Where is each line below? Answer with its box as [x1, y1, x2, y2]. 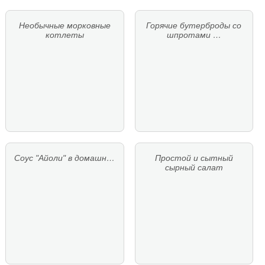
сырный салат [164, 162, 223, 172]
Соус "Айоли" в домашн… [14, 153, 115, 163]
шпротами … [166, 30, 221, 40]
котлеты [45, 30, 84, 40]
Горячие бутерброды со [146, 20, 242, 30]
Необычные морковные [18, 20, 111, 30]
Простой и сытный [154, 153, 233, 163]
